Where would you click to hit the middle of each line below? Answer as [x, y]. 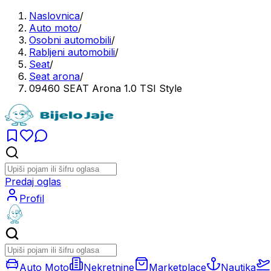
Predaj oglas [33, 181]
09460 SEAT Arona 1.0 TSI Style [106, 88]
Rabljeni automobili [72, 52]
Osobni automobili [70, 40]
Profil [32, 198]
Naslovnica [54, 16]
